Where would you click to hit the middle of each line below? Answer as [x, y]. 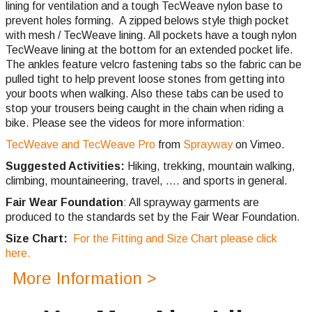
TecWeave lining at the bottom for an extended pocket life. [149, 50]
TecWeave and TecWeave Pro [80, 145]
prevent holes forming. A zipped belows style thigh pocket [147, 21]
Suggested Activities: [65, 166]
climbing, [28, 181]
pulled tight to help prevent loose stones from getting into [145, 79]
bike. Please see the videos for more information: [125, 123]
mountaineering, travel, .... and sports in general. [169, 181]
